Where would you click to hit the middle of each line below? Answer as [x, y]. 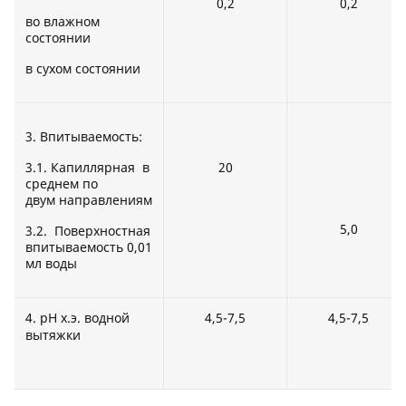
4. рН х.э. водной [77, 318]
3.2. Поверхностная [88, 231]
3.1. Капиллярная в [87, 168]
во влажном [63, 22]
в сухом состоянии [88, 69]
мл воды [51, 264]
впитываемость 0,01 [89, 247]
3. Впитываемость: [84, 137]
